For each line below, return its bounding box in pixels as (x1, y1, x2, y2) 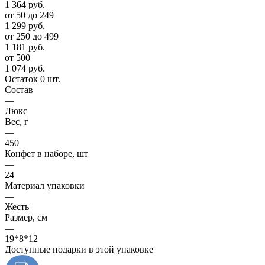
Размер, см (5, 212, 47, 222)
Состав (5, 84, 33, 95)
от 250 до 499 (5, 31, 59, 41)
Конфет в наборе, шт (5, 148, 88, 159)
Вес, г (5, 116, 28, 127)
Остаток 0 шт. (5, 73, 60, 84)
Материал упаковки (5, 180, 85, 190)
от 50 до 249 (5, 9, 54, 20)
